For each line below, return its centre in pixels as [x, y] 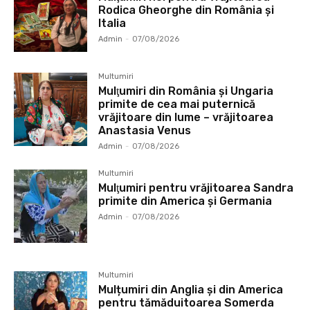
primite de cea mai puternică [177, 104]
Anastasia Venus [145, 130]
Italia [112, 23]
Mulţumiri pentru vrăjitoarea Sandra [196, 188]
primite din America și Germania [185, 201]
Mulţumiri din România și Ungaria [186, 91]
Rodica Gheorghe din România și [186, 10]
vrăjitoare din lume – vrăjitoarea [186, 117]
